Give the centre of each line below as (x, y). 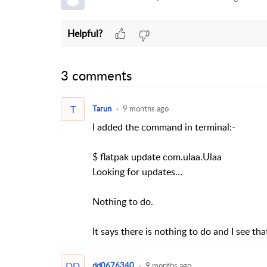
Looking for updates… (137, 171)
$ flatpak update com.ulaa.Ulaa (157, 156)
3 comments (97, 75)
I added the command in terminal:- (164, 127)
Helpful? (85, 33)
